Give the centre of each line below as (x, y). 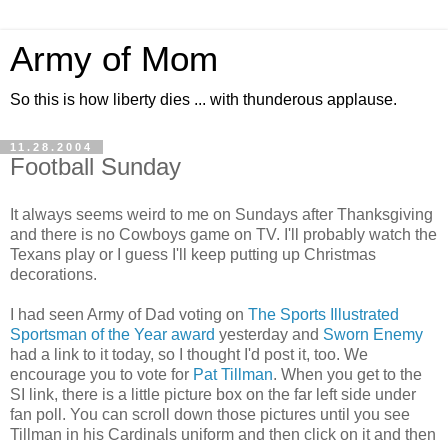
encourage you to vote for (101, 374)
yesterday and (269, 334)
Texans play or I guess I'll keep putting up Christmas (193, 254)
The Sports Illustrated (323, 314)
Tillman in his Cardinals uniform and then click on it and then (223, 434)
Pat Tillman (233, 374)
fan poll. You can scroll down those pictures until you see (210, 414)
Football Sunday (95, 166)
